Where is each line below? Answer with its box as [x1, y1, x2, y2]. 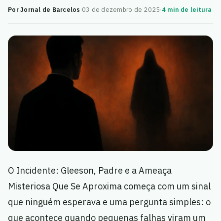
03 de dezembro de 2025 [81, 5, 160, 13]
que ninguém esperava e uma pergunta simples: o [8, 196, 211, 208]
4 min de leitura [161, 5, 212, 13]
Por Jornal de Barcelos [8, 5, 80, 13]
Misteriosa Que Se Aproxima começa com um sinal [8, 181, 211, 192]
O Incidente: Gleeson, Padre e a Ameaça [8, 165, 172, 177]
